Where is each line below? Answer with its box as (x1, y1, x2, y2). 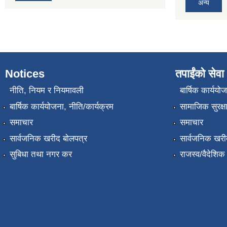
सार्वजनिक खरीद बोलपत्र (9, 133, 87, 143)
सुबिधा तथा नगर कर (9, 149, 72, 159)
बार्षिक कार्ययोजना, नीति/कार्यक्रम (9, 101, 113, 111)
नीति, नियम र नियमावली (9, 86, 84, 96)
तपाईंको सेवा (175, 67, 224, 80)
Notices (5, 67, 45, 80)
